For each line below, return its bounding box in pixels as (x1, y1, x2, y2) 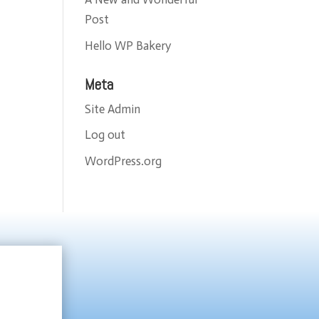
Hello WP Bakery (85, 38, 172, 53)
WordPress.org (85, 153, 162, 168)
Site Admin (85, 101, 141, 116)
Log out (85, 127, 126, 142)
